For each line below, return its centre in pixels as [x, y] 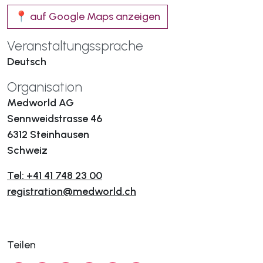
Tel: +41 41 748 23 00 [55, 176]
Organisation [45, 87]
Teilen [21, 245]
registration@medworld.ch [72, 191]
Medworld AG [41, 103]
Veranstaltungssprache [75, 46]
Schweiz [27, 150]
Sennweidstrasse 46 [55, 119]
